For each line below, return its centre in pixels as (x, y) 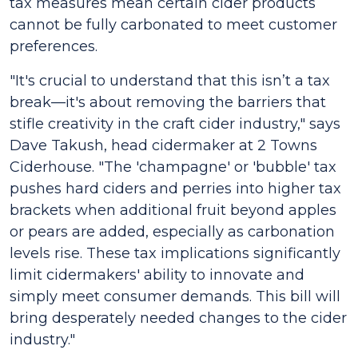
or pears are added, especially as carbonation (172, 232)
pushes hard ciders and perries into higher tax (175, 189)
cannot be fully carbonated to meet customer (173, 25)
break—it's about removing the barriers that (168, 102)
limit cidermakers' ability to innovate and (157, 275)
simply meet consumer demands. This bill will (175, 296)
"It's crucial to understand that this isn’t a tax (170, 81)
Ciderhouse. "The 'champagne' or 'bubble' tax (173, 167)
